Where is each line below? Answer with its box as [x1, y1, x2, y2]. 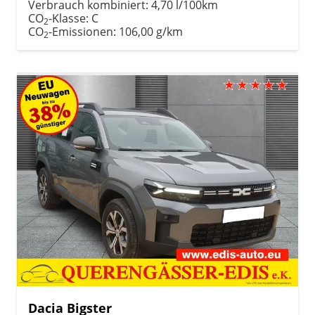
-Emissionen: [49, 23, 119, 39]
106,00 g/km [119, 23, 183, 39]
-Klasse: [49, 10, 89, 26]
